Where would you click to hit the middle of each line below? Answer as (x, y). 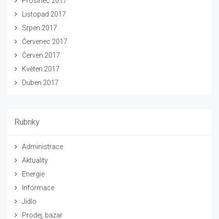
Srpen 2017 (40, 28)
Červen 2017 (41, 55)
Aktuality (35, 160)
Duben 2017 (40, 82)
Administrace (43, 146)
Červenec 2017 (45, 41)
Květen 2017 (41, 69)
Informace (38, 187)
